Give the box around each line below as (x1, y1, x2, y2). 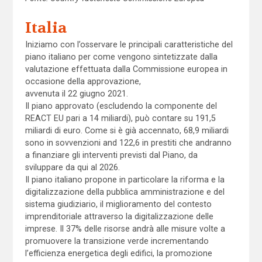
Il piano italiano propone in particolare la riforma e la (25, 174, 225, 184)
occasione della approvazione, (25, 76, 141, 86)
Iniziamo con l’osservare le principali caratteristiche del (25, 39, 233, 49)
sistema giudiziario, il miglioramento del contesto (25, 199, 212, 209)
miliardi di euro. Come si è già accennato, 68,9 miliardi (25, 125, 229, 135)
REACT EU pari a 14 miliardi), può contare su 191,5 (25, 113, 216, 123)
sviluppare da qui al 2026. (25, 162, 120, 172)
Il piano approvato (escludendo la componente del (25, 101, 217, 111)
